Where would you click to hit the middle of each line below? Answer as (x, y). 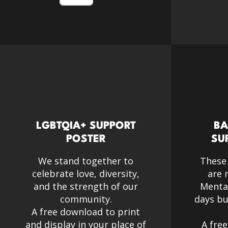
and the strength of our (86, 186)
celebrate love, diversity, (86, 174)
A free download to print (86, 212)
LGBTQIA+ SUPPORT (86, 126)
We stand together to (86, 161)
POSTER (86, 139)
